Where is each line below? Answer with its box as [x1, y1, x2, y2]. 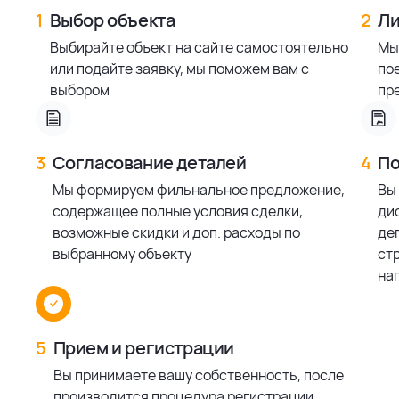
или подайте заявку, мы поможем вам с [49, 58, 309, 78]
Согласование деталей [52, 150, 247, 175]
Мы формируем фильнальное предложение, [52, 179, 345, 199]
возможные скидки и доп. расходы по [52, 222, 300, 242]
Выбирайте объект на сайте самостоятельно [49, 37, 348, 57]
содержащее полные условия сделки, [52, 200, 303, 221]
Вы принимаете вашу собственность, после [53, 364, 344, 385]
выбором [49, 79, 110, 100]
